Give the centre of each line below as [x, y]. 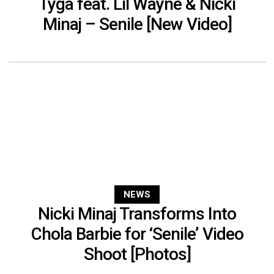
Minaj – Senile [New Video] [137, 24]
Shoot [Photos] [137, 254]
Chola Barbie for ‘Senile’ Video [137, 234]
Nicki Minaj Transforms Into [137, 213]
